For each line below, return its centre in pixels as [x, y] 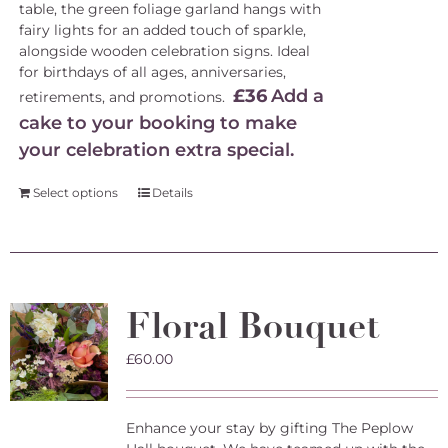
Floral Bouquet [252, 326]
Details [172, 192]
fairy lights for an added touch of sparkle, [162, 30]
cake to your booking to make [157, 123]
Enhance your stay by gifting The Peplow [269, 428]
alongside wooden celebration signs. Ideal [164, 51]
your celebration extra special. [156, 150]
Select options [75, 192]
